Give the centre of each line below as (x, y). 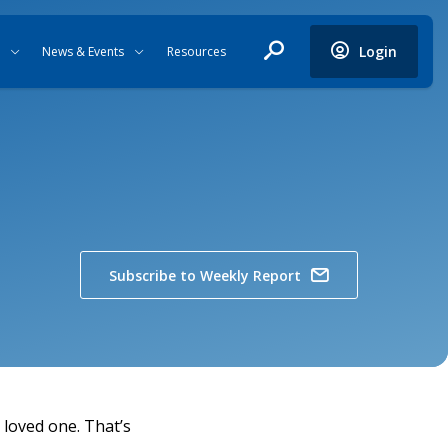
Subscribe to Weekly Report (205, 275)
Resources (196, 51)
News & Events (83, 51)
